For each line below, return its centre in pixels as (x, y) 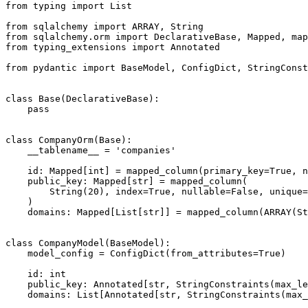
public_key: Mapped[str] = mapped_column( (126, 181)
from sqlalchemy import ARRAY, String (104, 27)
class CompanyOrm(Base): (69, 140)
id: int (36, 274)
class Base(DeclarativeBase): (82, 99)
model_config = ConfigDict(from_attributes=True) (146, 254)
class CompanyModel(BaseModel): (88, 243)
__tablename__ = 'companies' (91, 151)
